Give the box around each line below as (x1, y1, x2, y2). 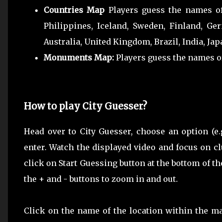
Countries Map (44, 5, 105, 15)
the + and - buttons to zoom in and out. (24, 174, 180, 184)
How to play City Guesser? (24, 100, 147, 112)
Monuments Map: (44, 53, 116, 62)
